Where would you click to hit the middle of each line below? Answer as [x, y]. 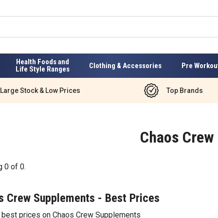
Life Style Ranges [42, 69]
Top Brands [184, 90]
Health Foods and [42, 62]
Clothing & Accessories [126, 65]
